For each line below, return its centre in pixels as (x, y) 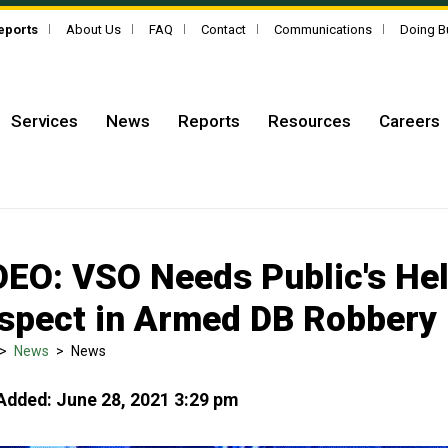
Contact (223, 29)
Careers (409, 120)
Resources (309, 120)
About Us (93, 29)
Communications (322, 29)
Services (44, 120)
